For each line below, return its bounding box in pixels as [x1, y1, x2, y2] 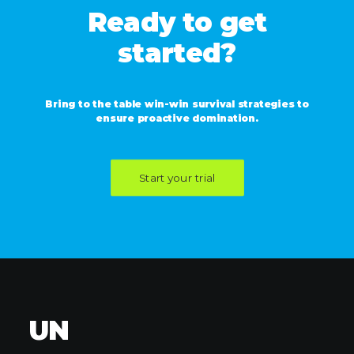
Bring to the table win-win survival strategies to [45, 98, 309, 110]
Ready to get [87, 6, 267, 38]
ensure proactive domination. [96, 112, 258, 124]
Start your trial [138, 171, 216, 184]
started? [118, 37, 236, 69]
